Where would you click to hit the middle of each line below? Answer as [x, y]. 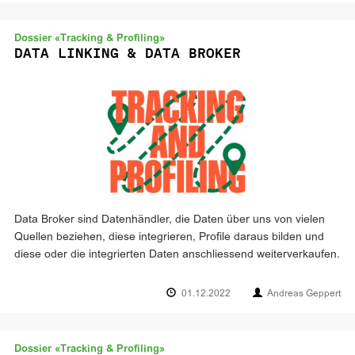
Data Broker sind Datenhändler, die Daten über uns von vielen [170, 220]
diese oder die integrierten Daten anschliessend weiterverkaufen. [177, 255]
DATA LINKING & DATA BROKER [128, 53]
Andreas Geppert [304, 294]
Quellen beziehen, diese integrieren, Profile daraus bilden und [169, 237]
